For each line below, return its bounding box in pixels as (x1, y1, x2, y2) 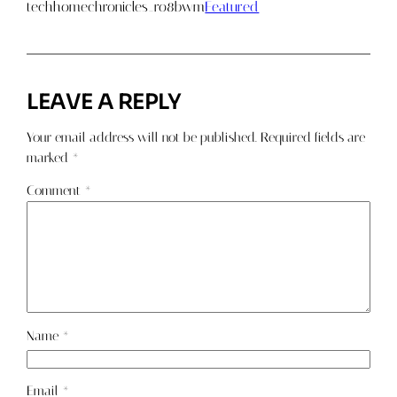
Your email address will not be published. (27, 129, 258, 145)
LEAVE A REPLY (27, 89, 182, 116)
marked (27, 150, 73, 166)
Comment (27, 183, 85, 199)
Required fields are (261, 129, 366, 145)
